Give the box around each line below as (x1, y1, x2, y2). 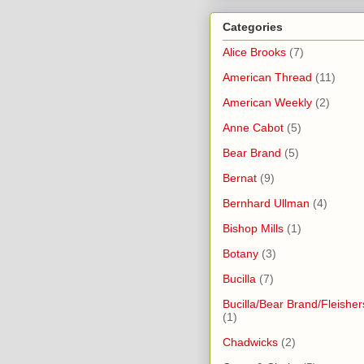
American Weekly (223, 95, 312, 109)
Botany (223, 246, 258, 260)
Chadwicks (223, 335, 278, 349)
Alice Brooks (223, 45, 286, 58)
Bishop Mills (223, 221, 284, 235)
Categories (223, 19, 283, 33)
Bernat (223, 171, 257, 184)
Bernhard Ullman (223, 196, 310, 210)
